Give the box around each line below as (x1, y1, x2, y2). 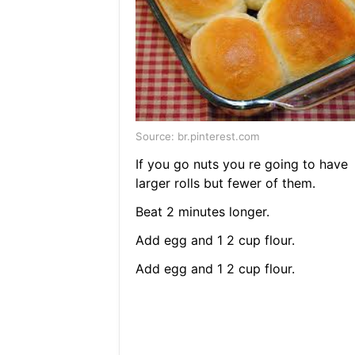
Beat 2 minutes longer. (135, 204, 269, 220)
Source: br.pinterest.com (135, 130, 260, 143)
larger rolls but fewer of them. (135, 175, 315, 192)
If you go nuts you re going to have (135, 156, 348, 173)
